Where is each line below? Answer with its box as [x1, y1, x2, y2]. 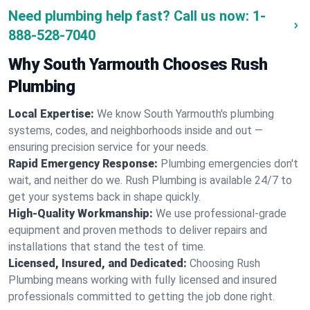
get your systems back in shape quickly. [8, 190, 201, 203]
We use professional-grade [156, 207, 286, 220]
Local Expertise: [8, 107, 94, 120]
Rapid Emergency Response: [8, 157, 158, 170]
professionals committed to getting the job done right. [8, 290, 275, 303]
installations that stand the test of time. [8, 240, 206, 253]
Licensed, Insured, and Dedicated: [8, 257, 187, 270]
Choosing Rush [190, 257, 260, 270]
